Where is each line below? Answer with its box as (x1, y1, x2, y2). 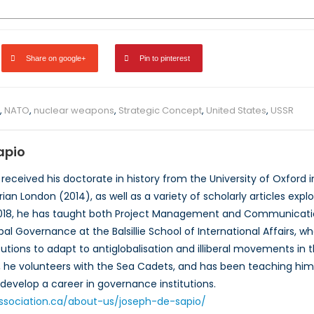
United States (206, 104, 266, 118)
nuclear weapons (34, 104, 114, 118)
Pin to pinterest (139, 54, 190, 63)
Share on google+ (26, 54, 86, 63)
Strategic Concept (118, 104, 202, 118)
